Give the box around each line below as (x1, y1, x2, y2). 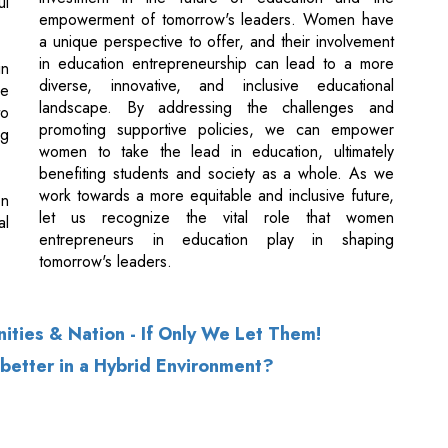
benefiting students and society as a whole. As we (39, 66, 394, 90)
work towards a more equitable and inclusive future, (39, 88, 394, 112)
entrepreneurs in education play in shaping (39, 132, 394, 156)
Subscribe (63, 379, 142, 406)
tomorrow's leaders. (39, 154, 172, 178)
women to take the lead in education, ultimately (39, 44, 394, 68)
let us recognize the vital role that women (39, 110, 394, 134)
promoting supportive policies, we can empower (39, 22, 394, 46)
